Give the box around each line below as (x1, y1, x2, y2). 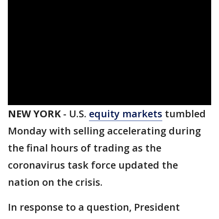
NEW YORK (8, 107, 61, 120)
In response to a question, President (8, 200, 180, 214)
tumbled (162, 107, 206, 120)
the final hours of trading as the (8, 141, 161, 154)
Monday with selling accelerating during (8, 124, 201, 137)
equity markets (89, 107, 162, 120)
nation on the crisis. (8, 175, 103, 189)
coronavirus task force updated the (8, 158, 178, 172)
